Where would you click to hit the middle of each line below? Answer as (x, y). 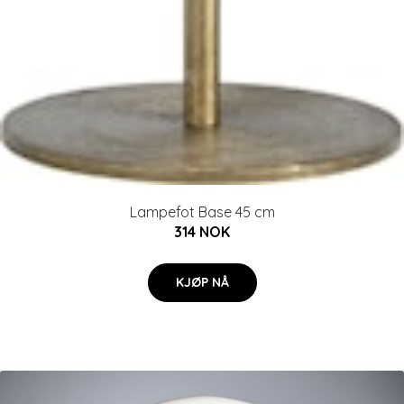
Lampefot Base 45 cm (202, 212)
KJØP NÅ (202, 283)
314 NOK (202, 232)
